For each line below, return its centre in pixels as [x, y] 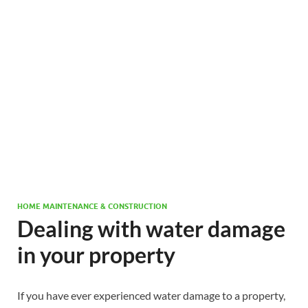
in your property [96, 255]
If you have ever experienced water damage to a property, [151, 295]
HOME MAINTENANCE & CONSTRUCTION [92, 206]
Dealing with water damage [151, 229]
